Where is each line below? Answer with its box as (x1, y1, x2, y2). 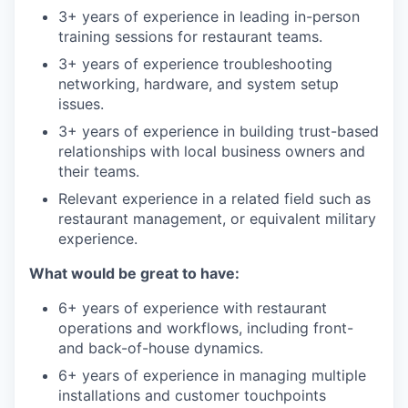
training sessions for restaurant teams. (58, 26, 322, 46)
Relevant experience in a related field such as (58, 189, 371, 208)
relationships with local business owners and (58, 141, 365, 160)
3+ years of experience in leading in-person (58, 6, 360, 25)
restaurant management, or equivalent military (58, 209, 376, 228)
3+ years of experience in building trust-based (58, 121, 379, 140)
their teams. (58, 161, 139, 180)
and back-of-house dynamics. (58, 338, 263, 357)
